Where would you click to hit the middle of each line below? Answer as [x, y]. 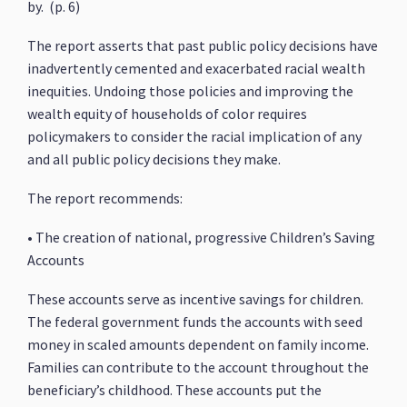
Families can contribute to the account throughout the [199, 367]
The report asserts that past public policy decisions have [203, 45]
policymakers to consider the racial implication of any [195, 136]
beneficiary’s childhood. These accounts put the [175, 390]
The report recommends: [105, 198]
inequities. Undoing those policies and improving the [191, 91]
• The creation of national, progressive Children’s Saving [202, 237]
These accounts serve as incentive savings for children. [196, 299]
